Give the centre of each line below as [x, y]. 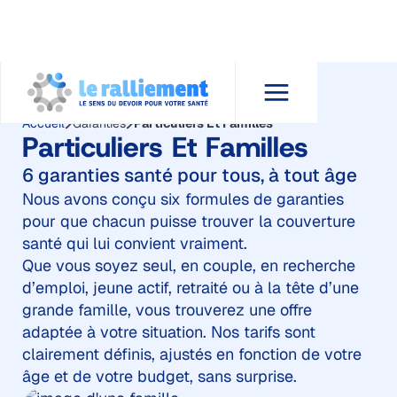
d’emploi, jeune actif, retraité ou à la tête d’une [190, 288]
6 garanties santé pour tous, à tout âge [189, 175]
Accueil [43, 123]
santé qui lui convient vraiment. [134, 243]
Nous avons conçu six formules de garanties [183, 199]
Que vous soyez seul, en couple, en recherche [188, 265]
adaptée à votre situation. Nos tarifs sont [168, 332]
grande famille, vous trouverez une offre [167, 310]
